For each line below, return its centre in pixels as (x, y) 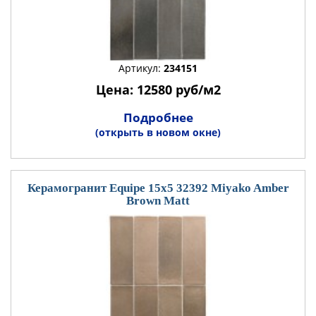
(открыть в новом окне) (158, 132)
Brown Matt (158, 201)
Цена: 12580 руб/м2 (158, 90)
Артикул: (141, 68)
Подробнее (158, 117)
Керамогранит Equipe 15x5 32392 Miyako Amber (158, 188)
